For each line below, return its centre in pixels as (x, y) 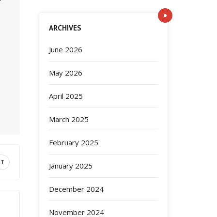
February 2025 (74, 142)
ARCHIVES (65, 28)
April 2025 (66, 96)
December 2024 (76, 189)
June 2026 (66, 49)
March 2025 (69, 119)
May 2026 (66, 73)
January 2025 (71, 166)
